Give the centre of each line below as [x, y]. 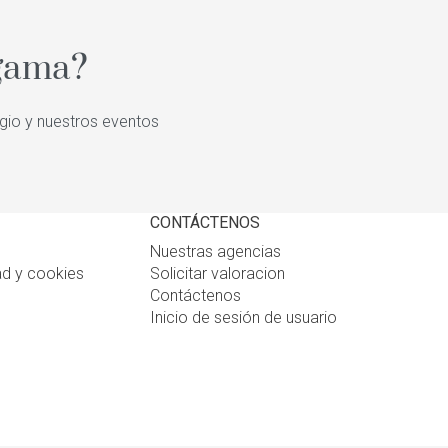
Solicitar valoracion [217, 273]
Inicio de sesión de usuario [243, 317]
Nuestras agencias [215, 251]
